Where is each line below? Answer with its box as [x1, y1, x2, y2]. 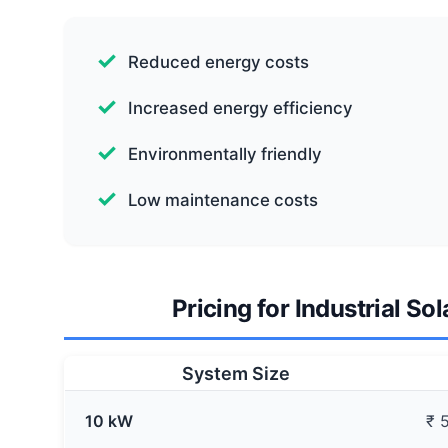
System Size [181, 363, 290, 384]
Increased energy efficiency [128, 98, 353, 118]
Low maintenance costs [128, 190, 318, 210]
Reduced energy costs [128, 52, 309, 72]
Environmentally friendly [128, 144, 322, 164]
